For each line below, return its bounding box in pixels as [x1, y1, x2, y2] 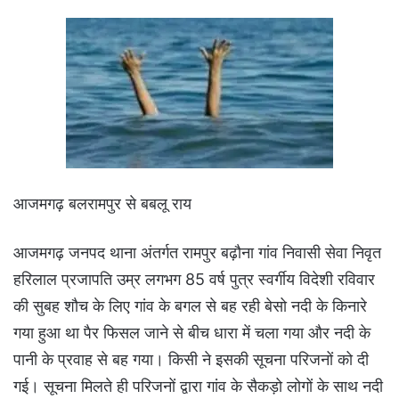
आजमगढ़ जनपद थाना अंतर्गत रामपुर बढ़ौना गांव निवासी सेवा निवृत [13, 242, 381, 262]
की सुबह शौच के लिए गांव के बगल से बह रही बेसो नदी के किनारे [13, 296, 367, 315]
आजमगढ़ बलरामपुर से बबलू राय [13, 193, 191, 213]
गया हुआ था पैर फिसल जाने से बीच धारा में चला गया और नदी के [13, 322, 370, 342]
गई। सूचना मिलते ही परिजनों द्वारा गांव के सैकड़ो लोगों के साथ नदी [13, 376, 383, 395]
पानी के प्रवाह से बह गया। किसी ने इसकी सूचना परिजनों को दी [13, 349, 369, 369]
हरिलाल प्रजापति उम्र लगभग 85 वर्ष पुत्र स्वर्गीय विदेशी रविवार [13, 269, 375, 289]
